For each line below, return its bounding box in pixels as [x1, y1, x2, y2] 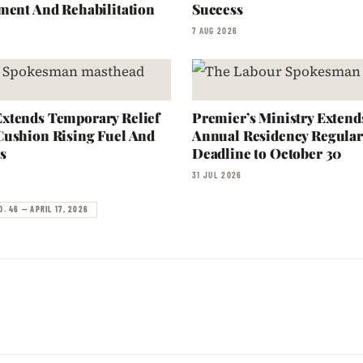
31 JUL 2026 [192, 169, 242, 180]
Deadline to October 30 [192, 144, 342, 162]
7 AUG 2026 [192, 25, 238, 36]
